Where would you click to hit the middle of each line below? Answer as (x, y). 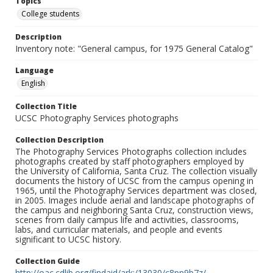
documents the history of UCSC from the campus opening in (134, 181)
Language (34, 71)
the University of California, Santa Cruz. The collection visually (136, 171)
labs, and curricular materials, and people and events (119, 230)
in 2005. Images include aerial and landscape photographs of (135, 200)
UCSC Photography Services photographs (97, 118)
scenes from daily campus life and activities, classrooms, (127, 220)
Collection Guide (48, 261)
